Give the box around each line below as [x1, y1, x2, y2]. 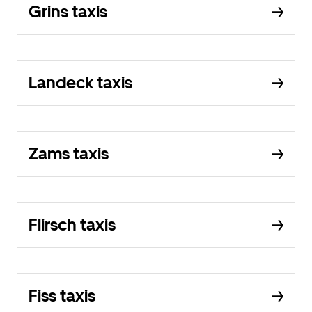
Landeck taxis [29, 72, 132, 93]
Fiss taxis [29, 286, 95, 306]
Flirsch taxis [29, 214, 116, 235]
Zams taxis [29, 143, 109, 164]
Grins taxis [29, 1, 107, 22]
